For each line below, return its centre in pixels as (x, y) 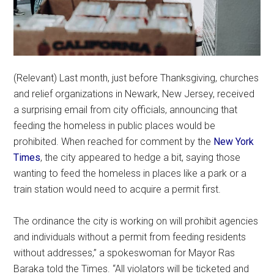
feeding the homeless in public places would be (115, 125)
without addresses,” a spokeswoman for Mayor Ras (124, 253)
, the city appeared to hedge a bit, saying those (141, 157)
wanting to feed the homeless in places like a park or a (130, 173)
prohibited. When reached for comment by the (114, 141)
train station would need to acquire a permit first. (117, 189)
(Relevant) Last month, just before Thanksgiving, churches (136, 78)
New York (234, 141)
